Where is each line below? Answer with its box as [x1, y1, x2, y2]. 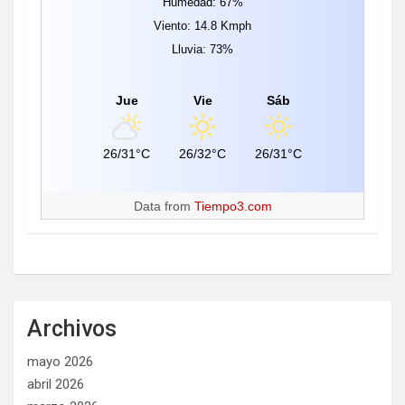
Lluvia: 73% [172, 42, 233, 56]
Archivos [27, 315, 117, 342]
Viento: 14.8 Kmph [154, 18, 251, 33]
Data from [133, 198, 194, 213]
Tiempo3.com [193, 198, 272, 213]
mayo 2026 [27, 353, 93, 370]
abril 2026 [27, 375, 84, 392]
